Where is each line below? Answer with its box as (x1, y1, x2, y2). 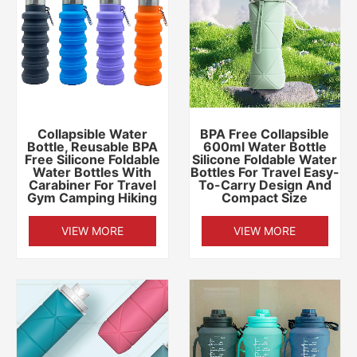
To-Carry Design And (198, 177, 331, 194)
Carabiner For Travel (28, 177, 156, 194)
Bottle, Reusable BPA (26, 139, 158, 155)
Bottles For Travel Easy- (190, 164, 339, 181)
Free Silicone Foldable (24, 151, 160, 168)
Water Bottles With (33, 164, 152, 181)
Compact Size (222, 190, 308, 206)
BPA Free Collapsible (200, 126, 330, 143)
